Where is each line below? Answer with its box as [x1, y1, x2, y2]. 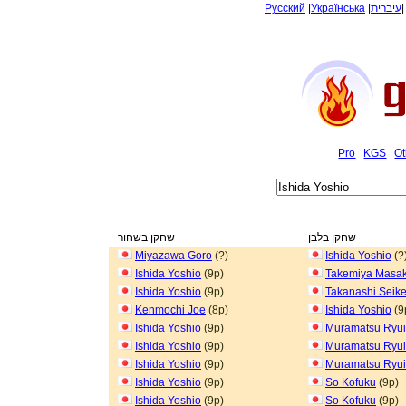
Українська [311, 2, 365, 14]
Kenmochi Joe [135, 304, 206, 316]
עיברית [371, 2, 401, 14]
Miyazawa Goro [135, 249, 212, 262]
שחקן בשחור [118, 231, 175, 244]
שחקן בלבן [308, 231, 356, 244]
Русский [265, 2, 305, 14]
